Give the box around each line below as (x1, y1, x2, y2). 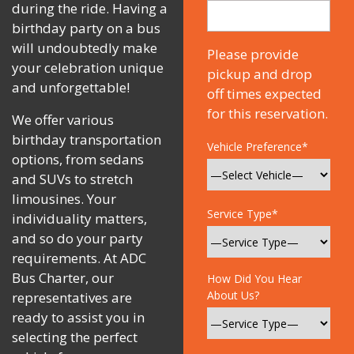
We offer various (12, 111, 114, 130)
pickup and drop (206, 65, 312, 84)
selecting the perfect (12, 328, 137, 347)
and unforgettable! (12, 78, 130, 97)
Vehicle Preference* (206, 139, 308, 155)
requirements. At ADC (12, 249, 146, 268)
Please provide (206, 45, 299, 64)
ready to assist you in (12, 308, 145, 327)
